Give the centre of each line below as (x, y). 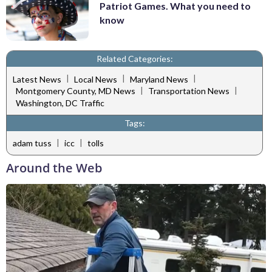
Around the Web (54, 168)
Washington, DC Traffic (60, 103)
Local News (96, 79)
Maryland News (159, 79)
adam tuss (32, 143)
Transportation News (189, 91)
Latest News (37, 79)
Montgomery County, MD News (76, 91)
